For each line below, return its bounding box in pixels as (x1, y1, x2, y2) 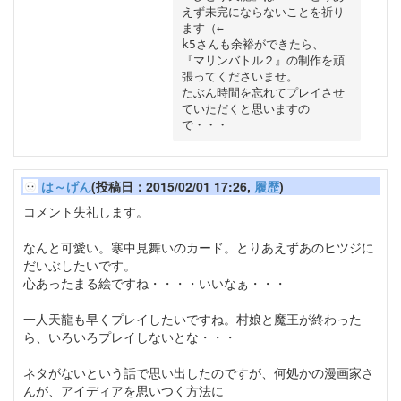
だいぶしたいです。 (23, 256, 136, 275)
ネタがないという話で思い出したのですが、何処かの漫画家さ (23, 363, 374, 382)
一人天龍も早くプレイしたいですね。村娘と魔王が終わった (23, 310, 362, 328)
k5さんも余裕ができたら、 (181, 37, 324, 51)
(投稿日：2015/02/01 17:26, (91, 177, 254, 196)
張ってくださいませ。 (181, 69, 298, 83)
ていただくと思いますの (181, 101, 310, 115)
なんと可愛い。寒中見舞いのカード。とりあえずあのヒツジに (23, 238, 374, 257)
